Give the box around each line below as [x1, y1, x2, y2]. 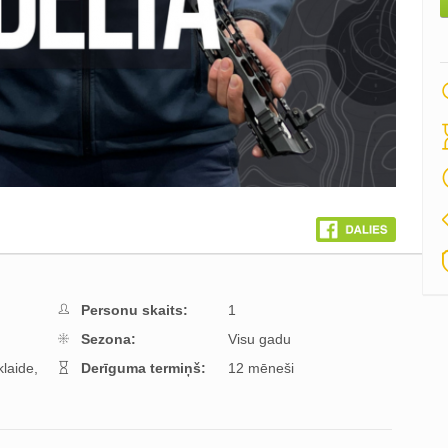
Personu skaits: [81, 302, 188, 318]
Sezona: [81, 331, 136, 347]
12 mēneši [228, 360, 294, 376]
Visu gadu [228, 331, 291, 347]
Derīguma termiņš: [81, 360, 206, 376]
